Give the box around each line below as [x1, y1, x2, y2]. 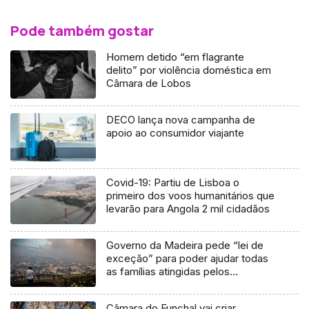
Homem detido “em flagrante [106, 50, 245, 64]
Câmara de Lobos [106, 77, 192, 90]
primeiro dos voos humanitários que [106, 189, 275, 203]
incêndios [106, 277, 152, 291]
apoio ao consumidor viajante [106, 126, 245, 140]
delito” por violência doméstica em [106, 63, 272, 77]
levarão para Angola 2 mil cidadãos [106, 202, 270, 216]
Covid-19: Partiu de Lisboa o [106, 176, 240, 190]
